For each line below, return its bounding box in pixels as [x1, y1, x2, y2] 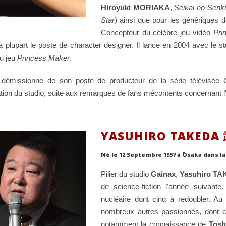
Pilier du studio [100, 169, 151, 178]
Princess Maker [17, 53, 70, 62]
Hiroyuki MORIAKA [100, 3, 170, 12]
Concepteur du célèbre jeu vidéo [100, 28, 213, 37]
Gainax [150, 169, 176, 178]
